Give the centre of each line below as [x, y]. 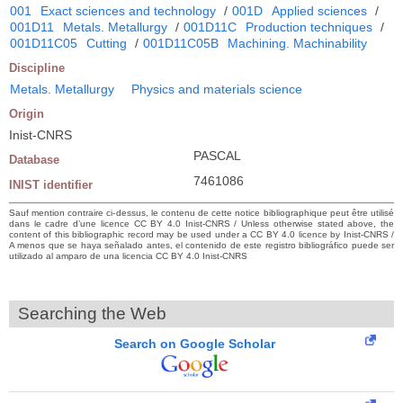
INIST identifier [51, 184]
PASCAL [217, 155]
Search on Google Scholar [195, 343]
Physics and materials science [217, 89]
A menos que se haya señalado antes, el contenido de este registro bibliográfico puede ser [201, 245]
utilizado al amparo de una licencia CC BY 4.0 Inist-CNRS [128, 255]
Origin [27, 113]
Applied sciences [319, 10]
